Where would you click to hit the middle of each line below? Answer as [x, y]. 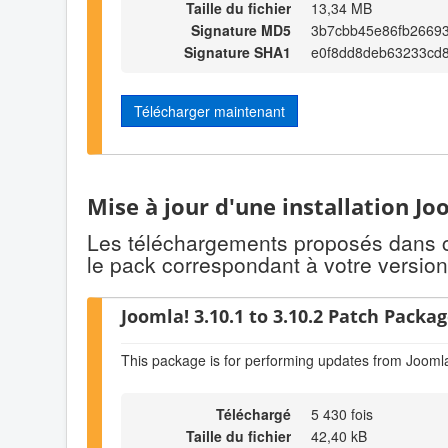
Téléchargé [253, 414]
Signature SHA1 [237, 51]
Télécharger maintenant [209, 110]
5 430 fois [342, 414]
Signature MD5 [241, 29]
